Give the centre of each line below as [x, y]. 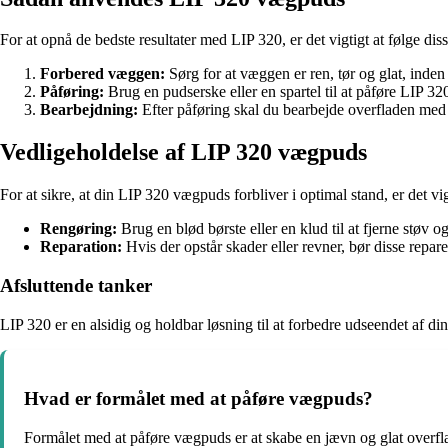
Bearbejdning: [89, 110]
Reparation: [81, 247]
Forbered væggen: [102, 74]
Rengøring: [78, 229]
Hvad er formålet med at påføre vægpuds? [198, 399]
